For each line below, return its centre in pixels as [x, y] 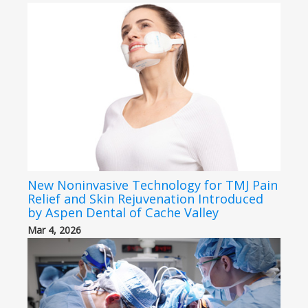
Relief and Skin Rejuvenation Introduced [145, 198]
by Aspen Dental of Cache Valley [123, 212]
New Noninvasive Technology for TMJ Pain [153, 185]
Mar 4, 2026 [54, 230]
